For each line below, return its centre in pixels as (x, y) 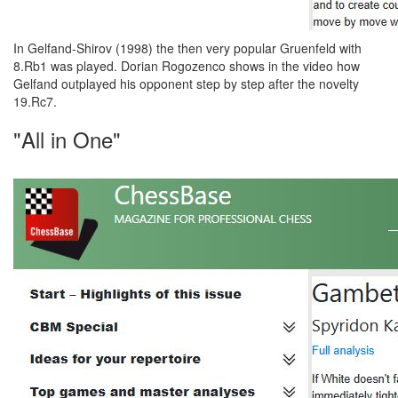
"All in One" (67, 139)
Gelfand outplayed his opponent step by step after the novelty (186, 84)
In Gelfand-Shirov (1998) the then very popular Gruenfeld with (187, 48)
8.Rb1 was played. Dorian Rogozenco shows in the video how (187, 66)
